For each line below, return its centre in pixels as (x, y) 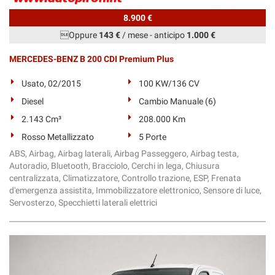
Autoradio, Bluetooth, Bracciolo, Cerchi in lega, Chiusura (114, 166)
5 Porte (153, 137)
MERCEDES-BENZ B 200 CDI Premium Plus (91, 59)
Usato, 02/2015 (51, 83)
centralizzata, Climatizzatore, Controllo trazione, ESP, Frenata (125, 178)
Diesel (33, 101)
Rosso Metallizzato (58, 137)
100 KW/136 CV (169, 83)
